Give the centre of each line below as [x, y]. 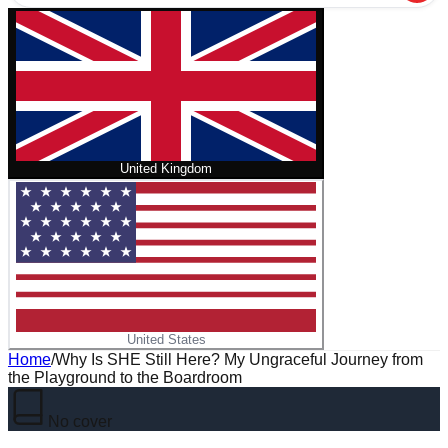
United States [166, 339]
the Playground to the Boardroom [125, 377]
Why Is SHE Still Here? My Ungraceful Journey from [239, 359]
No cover [80, 421]
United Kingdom [166, 168]
